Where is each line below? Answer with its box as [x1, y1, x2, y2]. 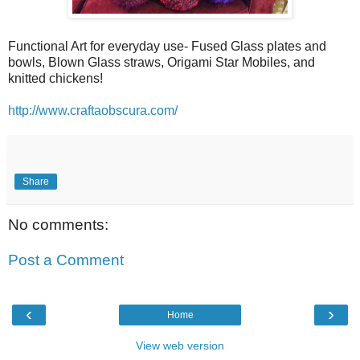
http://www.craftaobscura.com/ [8, 104, 178, 118]
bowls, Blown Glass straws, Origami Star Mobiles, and [8, 55, 315, 70]
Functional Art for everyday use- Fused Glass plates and [8, 39, 326, 54]
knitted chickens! [8, 72, 103, 86]
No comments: [8, 216, 108, 234]
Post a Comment [8, 251, 124, 268]
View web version [136, 339, 224, 353]
